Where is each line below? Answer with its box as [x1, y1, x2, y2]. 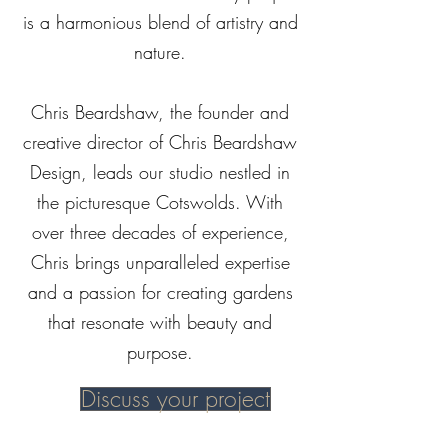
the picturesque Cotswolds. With [37, 190, 283, 214]
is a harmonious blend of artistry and [22, 10, 298, 34]
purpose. [127, 340, 193, 364]
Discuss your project [81, 383, 270, 414]
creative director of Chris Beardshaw [23, 130, 297, 154]
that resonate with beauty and [48, 310, 272, 334]
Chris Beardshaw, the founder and [31, 100, 289, 124]
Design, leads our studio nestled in [30, 160, 290, 184]
